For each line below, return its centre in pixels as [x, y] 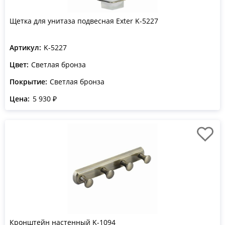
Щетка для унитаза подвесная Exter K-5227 [84, 21]
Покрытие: [28, 82]
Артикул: [25, 47]
